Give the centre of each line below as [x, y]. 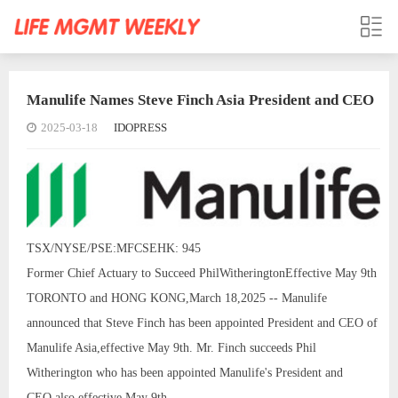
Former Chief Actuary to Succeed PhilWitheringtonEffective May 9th [202, 273]
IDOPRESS [140, 127]
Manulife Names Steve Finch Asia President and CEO [200, 100]
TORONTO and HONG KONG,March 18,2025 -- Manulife [177, 298]
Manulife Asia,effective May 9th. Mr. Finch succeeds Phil [171, 347]
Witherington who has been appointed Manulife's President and [185, 372]
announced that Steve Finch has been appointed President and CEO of [202, 322]
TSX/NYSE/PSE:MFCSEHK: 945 [114, 248]
